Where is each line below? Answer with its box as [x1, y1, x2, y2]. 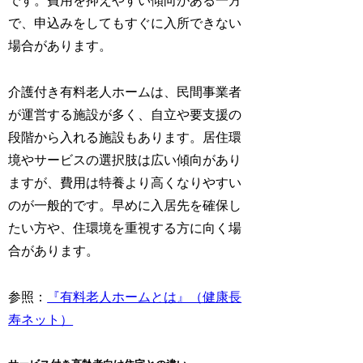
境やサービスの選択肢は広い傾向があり [8, 152, 242, 167]
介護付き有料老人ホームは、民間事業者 [8, 84, 242, 99]
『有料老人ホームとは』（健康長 [47, 289, 242, 304]
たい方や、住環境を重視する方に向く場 [8, 220, 242, 235]
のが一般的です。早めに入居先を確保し [8, 198, 242, 212]
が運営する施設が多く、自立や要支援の [8, 107, 242, 122]
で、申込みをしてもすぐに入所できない [8, 16, 242, 31]
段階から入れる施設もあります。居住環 [8, 130, 242, 144]
